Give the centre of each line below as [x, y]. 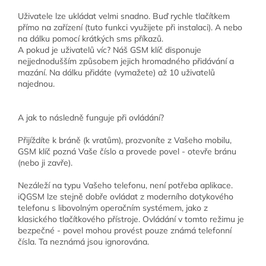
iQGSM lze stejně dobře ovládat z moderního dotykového [126, 197]
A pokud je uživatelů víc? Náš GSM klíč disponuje [110, 50]
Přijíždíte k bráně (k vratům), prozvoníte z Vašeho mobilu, [125, 140]
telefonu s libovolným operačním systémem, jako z [113, 208]
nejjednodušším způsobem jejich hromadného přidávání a [126, 61]
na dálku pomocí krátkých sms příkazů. [91, 39]
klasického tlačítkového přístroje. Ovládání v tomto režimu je [131, 219]
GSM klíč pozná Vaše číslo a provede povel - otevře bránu [127, 152]
